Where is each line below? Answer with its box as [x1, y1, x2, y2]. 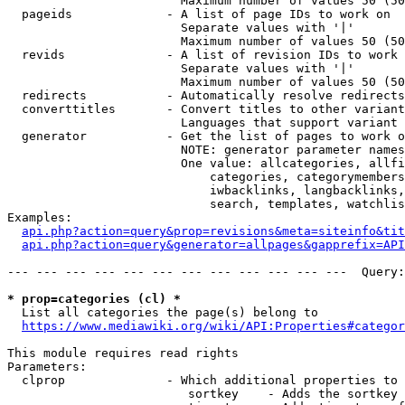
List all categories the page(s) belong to [7, 306, 318, 319]
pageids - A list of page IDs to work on [7, 7, 391, 21]
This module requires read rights [7, 346, 239, 360]
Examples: [7, 211, 72, 224]
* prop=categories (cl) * [7, 292, 181, 306]
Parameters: [7, 360, 87, 373]
